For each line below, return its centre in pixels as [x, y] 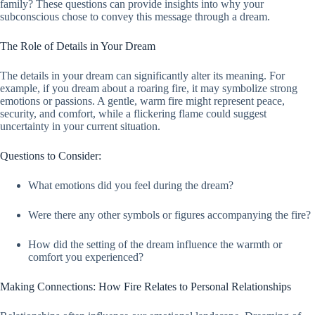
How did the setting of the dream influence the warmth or [155, 244]
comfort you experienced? [86, 257]
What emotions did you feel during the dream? [131, 185]
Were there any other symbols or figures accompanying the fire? [169, 215]
